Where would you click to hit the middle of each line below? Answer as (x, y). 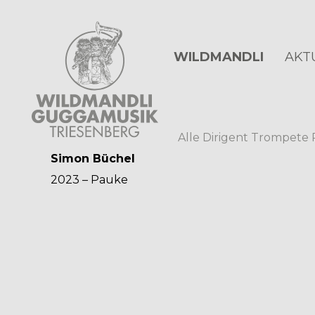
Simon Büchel (93, 159)
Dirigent (225, 137)
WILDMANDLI (218, 57)
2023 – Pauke (89, 180)
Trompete (280, 137)
